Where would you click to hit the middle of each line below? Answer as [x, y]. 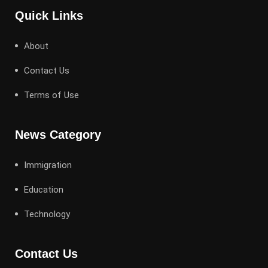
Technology [47, 214]
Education [44, 189]
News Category [58, 134]
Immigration [48, 165]
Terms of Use [51, 95]
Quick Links [49, 15]
